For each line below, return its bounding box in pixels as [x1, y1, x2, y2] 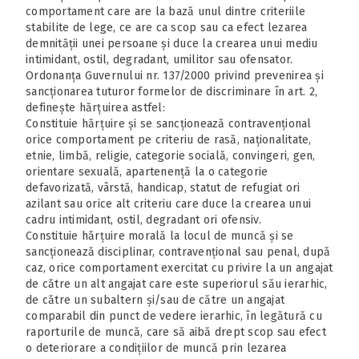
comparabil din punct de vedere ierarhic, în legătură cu [26, 309, 322, 323]
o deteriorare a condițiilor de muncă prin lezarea [26, 341, 287, 355]
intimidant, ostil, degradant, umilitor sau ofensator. [26, 52, 293, 67]
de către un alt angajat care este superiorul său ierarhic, [26, 276, 328, 291]
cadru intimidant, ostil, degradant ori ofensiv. [26, 212, 261, 227]
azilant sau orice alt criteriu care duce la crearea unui [26, 196, 311, 211]
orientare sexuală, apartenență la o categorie [26, 164, 268, 179]
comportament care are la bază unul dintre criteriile [26, 4, 305, 18]
